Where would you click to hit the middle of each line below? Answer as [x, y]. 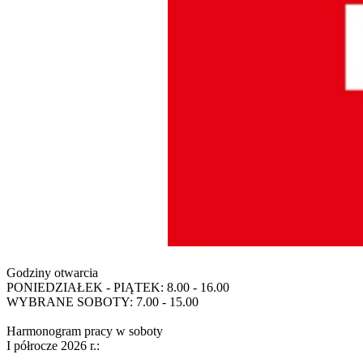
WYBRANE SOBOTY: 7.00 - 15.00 [102, 301]
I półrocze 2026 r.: [53, 345]
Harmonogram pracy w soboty [85, 331]
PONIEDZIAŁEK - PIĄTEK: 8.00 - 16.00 [118, 287]
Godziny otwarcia [52, 272]
